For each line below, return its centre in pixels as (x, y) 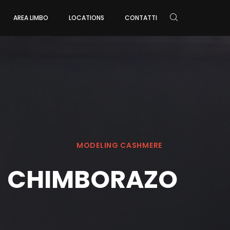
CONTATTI (141, 18)
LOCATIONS (87, 18)
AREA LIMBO (31, 18)
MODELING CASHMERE (119, 146)
